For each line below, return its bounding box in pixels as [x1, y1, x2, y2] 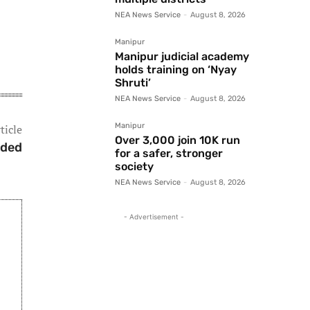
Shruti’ [115, 76, 151, 90]
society [115, 160, 154, 174]
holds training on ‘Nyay [115, 63, 237, 77]
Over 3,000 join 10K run [115, 134, 240, 147]
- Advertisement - [123, 212, 184, 221]
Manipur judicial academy [115, 50, 249, 64]
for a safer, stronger [115, 147, 223, 161]
